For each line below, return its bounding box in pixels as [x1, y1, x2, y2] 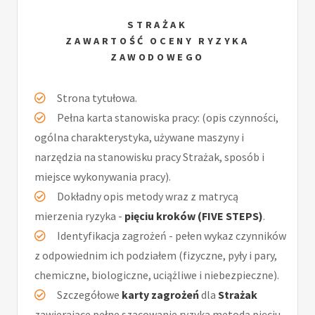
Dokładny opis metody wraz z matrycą [57, 188, 238, 203]
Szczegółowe [57, 287, 122, 302]
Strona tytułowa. [57, 90, 137, 105]
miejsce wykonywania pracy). [34, 169, 171, 184]
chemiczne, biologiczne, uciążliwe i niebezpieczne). [34, 267, 279, 282]
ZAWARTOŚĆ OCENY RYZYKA [65, 34, 250, 47]
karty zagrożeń [122, 287, 199, 302]
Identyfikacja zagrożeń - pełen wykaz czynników [57, 228, 286, 243]
